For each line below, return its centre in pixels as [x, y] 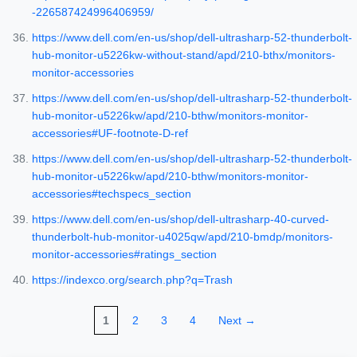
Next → [237, 321]
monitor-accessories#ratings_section [124, 255]
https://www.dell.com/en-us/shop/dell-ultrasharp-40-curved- [180, 220]
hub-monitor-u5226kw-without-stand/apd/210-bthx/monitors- [184, 55]
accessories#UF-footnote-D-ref [110, 133]
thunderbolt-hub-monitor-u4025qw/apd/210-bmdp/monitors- [182, 237]
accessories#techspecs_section [112, 194]
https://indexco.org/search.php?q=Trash [132, 280]
